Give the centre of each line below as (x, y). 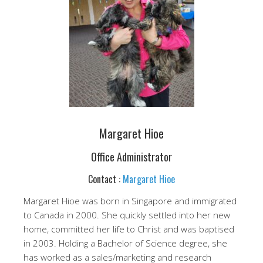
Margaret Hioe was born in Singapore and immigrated (130, 201)
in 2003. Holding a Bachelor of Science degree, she (125, 243)
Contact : (105, 179)
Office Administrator (131, 157)
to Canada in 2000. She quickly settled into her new (127, 215)
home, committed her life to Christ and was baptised (129, 229)
